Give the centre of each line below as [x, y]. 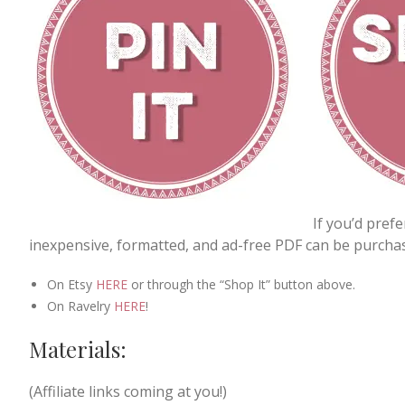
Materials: [78, 348]
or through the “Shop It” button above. [241, 284]
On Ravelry [80, 306]
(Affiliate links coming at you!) [128, 391]
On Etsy [71, 284]
